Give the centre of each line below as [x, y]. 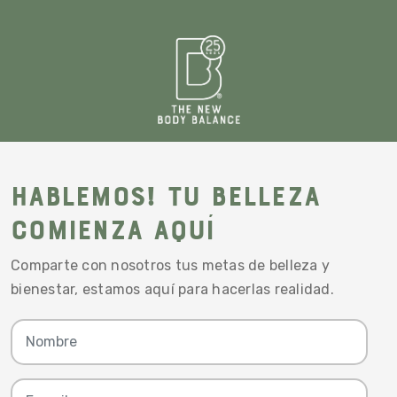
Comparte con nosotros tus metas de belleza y [170, 265]
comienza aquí [113, 228]
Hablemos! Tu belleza [165, 194]
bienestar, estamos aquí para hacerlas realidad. [172, 289]
